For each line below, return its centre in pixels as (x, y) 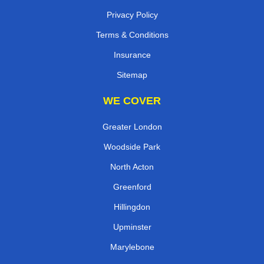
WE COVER (132, 100)
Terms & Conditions (132, 34)
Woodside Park (132, 146)
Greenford (132, 187)
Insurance (132, 55)
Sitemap (132, 75)
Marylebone (132, 247)
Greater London (132, 126)
